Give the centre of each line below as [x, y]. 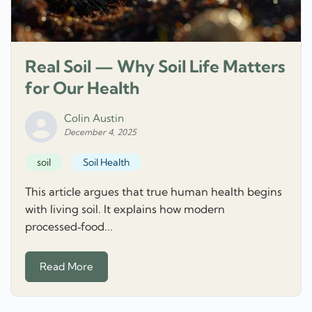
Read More [67, 267]
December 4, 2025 [100, 132]
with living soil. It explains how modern [125, 209]
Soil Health [106, 162]
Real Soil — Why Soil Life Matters [155, 66]
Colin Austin [94, 118]
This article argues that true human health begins [154, 191]
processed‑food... [69, 226]
